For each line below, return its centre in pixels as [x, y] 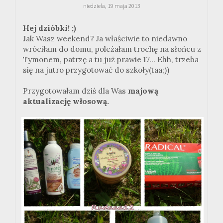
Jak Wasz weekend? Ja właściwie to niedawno [105, 39]
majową [143, 91]
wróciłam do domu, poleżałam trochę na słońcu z [112, 49]
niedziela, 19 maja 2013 [111, 6]
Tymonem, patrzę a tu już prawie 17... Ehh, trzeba [111, 60]
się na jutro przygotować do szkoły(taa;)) [96, 70]
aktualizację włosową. [66, 102]
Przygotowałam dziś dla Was [75, 91]
